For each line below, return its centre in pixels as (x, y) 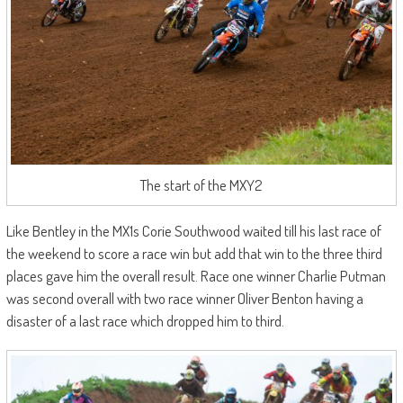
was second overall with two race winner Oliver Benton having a (184, 299)
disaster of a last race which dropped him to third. (145, 321)
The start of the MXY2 (201, 185)
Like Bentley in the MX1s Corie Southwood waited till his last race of (193, 231)
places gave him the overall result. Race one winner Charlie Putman (196, 276)
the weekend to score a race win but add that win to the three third (194, 254)
